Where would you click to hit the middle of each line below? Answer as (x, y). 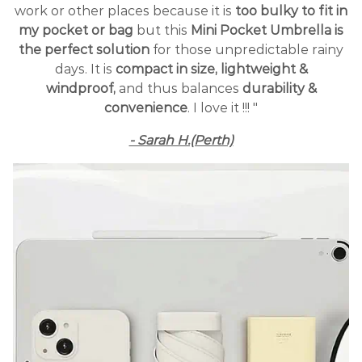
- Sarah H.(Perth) (181, 140)
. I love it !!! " (223, 108)
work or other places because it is (125, 11)
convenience (146, 108)
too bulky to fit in (291, 11)
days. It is (85, 69)
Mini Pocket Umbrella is (265, 30)
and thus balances (179, 88)
